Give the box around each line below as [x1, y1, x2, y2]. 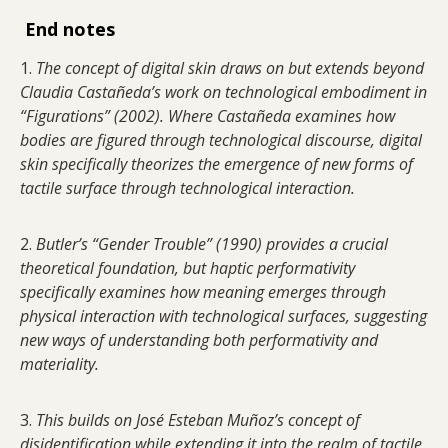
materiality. [20, 353, 99, 376]
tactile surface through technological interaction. [20, 177, 355, 200]
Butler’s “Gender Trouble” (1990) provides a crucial [36, 233, 388, 256]
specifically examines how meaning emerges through [20, 281, 386, 304]
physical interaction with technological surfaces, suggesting [20, 305, 427, 328]
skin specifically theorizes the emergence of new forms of [20, 153, 413, 176]
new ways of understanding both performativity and [20, 329, 378, 352]
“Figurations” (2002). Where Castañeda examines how [20, 105, 395, 128]
